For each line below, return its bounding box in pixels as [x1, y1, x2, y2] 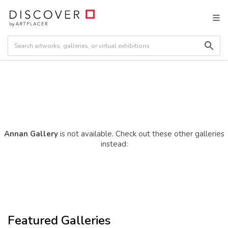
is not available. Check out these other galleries [58, 128, 224, 139]
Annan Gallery [4, 128, 58, 139]
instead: [100, 138, 128, 149]
